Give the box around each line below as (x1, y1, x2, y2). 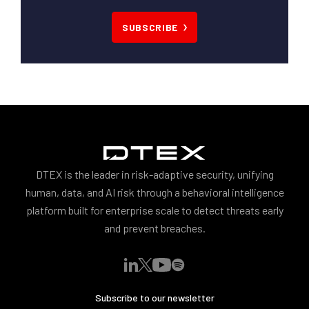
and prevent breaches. (103, 221, 206, 235)
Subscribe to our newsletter (94, 292, 215, 304)
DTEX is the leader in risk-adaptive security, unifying (35, 168, 274, 181)
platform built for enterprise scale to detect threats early (26, 203, 283, 217)
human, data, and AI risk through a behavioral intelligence (25, 186, 284, 199)
